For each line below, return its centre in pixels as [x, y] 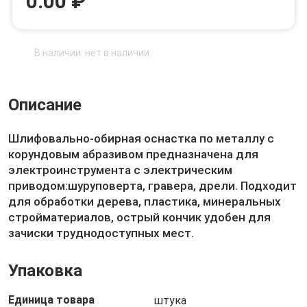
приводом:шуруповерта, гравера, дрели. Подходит [152, 186]
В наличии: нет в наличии [92, 53]
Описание [45, 105]
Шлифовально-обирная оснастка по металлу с [141, 138]
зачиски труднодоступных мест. [101, 233]
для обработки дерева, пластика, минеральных [145, 201]
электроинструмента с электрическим [120, 170]
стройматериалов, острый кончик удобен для [139, 217]
